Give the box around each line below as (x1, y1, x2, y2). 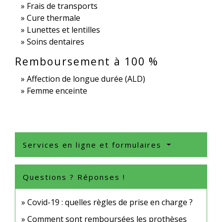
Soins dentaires (27, 36, 84, 48)
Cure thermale (27, 12, 80, 24)
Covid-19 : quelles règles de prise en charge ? (27, 197, 193, 208)
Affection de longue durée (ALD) (27, 73, 145, 85)
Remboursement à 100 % (15, 55, 159, 69)
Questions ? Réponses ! (23, 172, 125, 182)
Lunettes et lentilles (27, 24, 100, 36)
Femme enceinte (27, 85, 87, 97)
